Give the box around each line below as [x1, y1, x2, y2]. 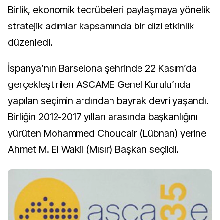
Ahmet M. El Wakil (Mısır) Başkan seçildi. [8, 143, 179, 156]
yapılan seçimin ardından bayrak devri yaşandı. [8, 95, 209, 107]
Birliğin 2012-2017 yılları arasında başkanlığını [8, 111, 198, 123]
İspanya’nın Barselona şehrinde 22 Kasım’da [8, 62, 197, 75]
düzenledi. [8, 36, 53, 49]
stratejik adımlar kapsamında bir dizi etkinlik [8, 20, 194, 32]
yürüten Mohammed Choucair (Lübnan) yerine [8, 127, 207, 139]
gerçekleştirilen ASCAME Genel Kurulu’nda [8, 79, 191, 91]
